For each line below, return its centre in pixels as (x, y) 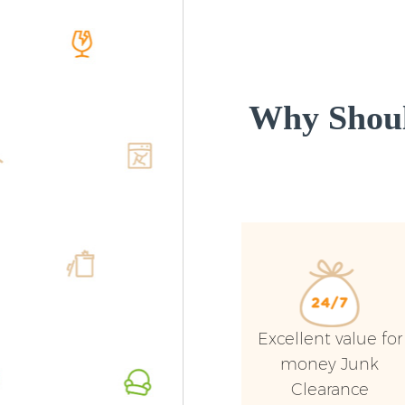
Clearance (330, 390)
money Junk (330, 365)
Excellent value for (330, 339)
